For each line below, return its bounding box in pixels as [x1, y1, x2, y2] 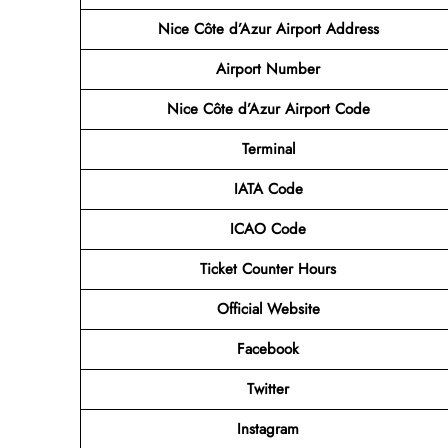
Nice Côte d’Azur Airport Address [157, 17, 379, 40]
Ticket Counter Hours [200, 257, 336, 280]
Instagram [237, 417, 299, 440]
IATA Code [233, 177, 303, 200]
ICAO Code [230, 217, 306, 240]
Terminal [241, 137, 295, 160]
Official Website [216, 297, 320, 320]
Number [266, 57, 320, 80]
